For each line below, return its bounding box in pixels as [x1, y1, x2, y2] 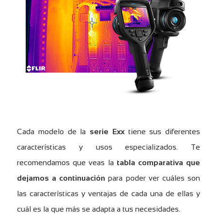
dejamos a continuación [17, 174, 106, 183]
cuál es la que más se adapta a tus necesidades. [17, 205, 180, 214]
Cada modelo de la [17, 127, 90, 136]
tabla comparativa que [116, 158, 201, 167]
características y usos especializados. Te [17, 143, 200, 152]
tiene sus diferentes [124, 127, 200, 136]
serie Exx [90, 127, 124, 136]
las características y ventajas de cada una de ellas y [17, 189, 200, 198]
